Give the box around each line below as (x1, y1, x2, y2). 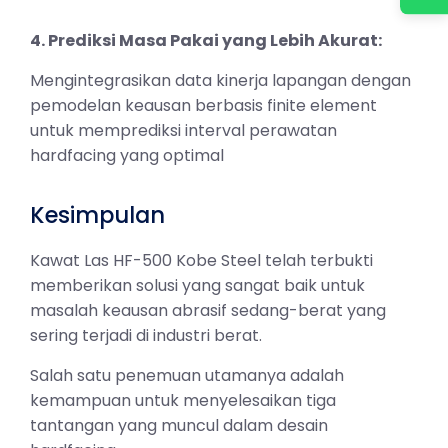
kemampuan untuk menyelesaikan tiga (30, 388, 336, 412)
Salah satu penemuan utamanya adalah (30, 363, 344, 387)
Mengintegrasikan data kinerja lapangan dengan (30, 68, 411, 92)
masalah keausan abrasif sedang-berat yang (30, 299, 386, 323)
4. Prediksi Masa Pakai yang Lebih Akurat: (30, 29, 382, 53)
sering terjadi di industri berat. (30, 324, 262, 348)
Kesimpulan (30, 199, 165, 232)
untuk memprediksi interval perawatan (30, 118, 337, 142)
